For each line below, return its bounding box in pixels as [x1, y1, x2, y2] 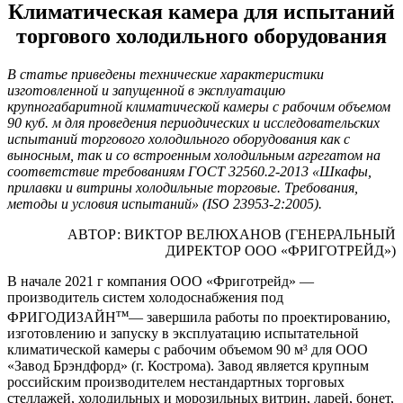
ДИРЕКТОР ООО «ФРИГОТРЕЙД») [166, 242, 396, 258]
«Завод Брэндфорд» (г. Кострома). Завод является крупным [7, 358, 369, 374]
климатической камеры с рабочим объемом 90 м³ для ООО [7, 342, 368, 358]
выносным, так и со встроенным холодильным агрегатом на [7, 147, 381, 163]
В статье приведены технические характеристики [7, 66, 324, 82]
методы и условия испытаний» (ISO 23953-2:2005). [7, 195, 322, 211]
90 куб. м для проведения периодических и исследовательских [7, 114, 380, 130]
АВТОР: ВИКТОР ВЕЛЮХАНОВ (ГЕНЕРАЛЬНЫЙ [67, 226, 396, 242]
